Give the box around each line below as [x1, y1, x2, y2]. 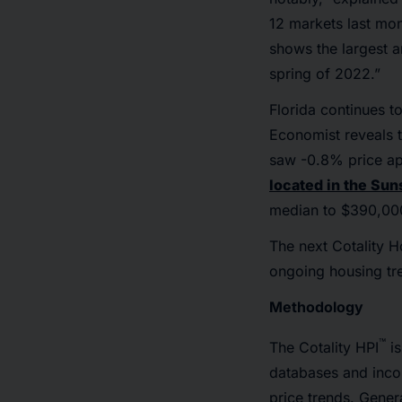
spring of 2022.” [269, 65, 380, 83]
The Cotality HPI [269, 338, 379, 357]
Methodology [269, 298, 363, 316]
